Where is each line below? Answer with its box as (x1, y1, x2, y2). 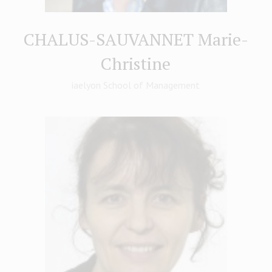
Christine (101, 52, 171, 75)
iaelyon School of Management (72, 79, 200, 91)
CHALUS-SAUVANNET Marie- (23, 28, 248, 50)
